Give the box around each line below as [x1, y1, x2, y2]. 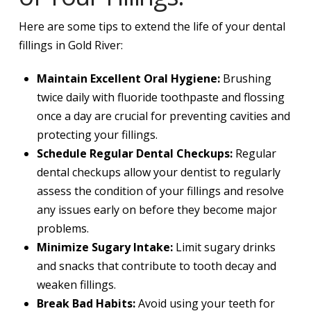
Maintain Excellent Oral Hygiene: [37, 70, 221, 86]
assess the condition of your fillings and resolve [37, 183, 285, 199]
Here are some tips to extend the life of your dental [18, 18, 285, 34]
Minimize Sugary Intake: [37, 239, 176, 255]
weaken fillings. [37, 276, 117, 292]
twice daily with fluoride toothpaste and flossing [37, 89, 285, 105]
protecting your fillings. [37, 126, 158, 142]
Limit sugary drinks [176, 239, 276, 255]
